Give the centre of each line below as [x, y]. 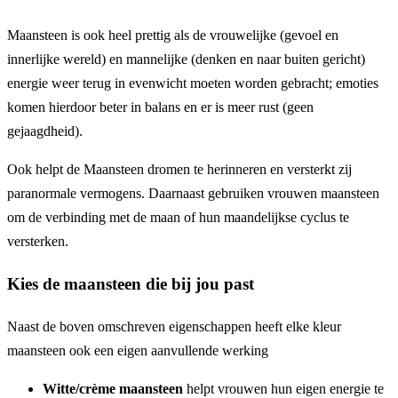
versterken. [38, 242]
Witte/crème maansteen [113, 388]
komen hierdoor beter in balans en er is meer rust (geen [160, 107]
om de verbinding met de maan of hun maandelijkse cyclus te [178, 218]
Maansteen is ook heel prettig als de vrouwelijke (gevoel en [173, 36]
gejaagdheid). [45, 131]
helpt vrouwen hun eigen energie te [283, 388]
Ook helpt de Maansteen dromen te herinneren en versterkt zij [179, 170]
